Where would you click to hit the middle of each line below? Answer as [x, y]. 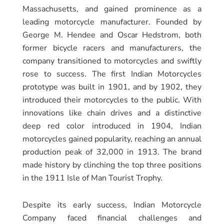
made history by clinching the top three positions [112, 165]
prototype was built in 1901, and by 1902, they [112, 87]
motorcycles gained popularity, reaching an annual [112, 139]
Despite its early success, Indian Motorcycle [112, 205]
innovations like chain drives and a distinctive [112, 113]
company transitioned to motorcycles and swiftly [112, 61]
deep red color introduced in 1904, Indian [112, 126]
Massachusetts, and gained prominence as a [112, 9]
